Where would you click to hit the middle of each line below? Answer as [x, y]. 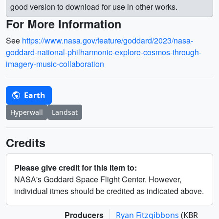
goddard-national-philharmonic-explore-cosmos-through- [104, 52]
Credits [26, 142]
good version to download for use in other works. [94, 7]
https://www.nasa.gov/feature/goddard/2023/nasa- [108, 40]
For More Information [64, 24]
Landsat [65, 112]
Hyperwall [27, 112]
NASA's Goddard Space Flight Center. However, [98, 179]
